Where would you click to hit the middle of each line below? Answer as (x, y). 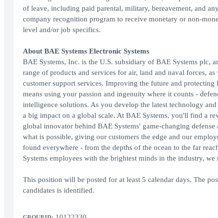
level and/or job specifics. (62, 30)
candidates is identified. (58, 190)
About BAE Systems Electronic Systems (86, 51)
